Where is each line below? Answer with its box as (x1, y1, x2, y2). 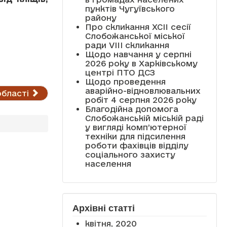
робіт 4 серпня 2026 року (85, 95, 197, 104)
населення (85, 159, 131, 168)
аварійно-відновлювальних (85, 86, 201, 95)
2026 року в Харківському (85, 58, 198, 68)
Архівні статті (72, 203, 135, 213)
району (85, 13, 117, 22)
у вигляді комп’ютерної (85, 122, 186, 132)
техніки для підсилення (85, 131, 185, 141)
